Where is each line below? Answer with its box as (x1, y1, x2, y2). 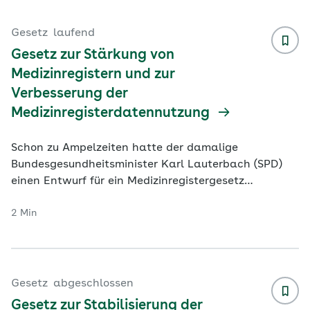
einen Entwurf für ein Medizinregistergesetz (11, 176, 244, 187)
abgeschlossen (53, 278, 134, 289)
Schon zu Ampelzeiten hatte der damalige (11, 143, 238, 154)
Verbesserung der (11, 87, 127, 101)
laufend (53, 28, 95, 39)
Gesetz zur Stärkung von (11, 48, 174, 62)
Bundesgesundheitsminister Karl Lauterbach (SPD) (11, 159, 282, 170)
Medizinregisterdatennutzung (11, 107, 213, 120)
